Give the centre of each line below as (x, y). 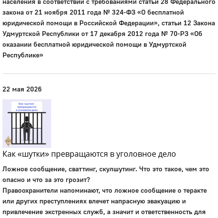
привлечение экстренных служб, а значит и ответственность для (104, 211)
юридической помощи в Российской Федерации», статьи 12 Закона (109, 23)
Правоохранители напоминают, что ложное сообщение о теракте (105, 190)
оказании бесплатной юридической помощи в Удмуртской (94, 44)
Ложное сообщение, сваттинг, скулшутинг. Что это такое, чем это (106, 169)
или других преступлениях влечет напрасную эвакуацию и (94, 201)
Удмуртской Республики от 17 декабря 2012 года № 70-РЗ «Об (102, 33)
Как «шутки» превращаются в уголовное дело (89, 154)
